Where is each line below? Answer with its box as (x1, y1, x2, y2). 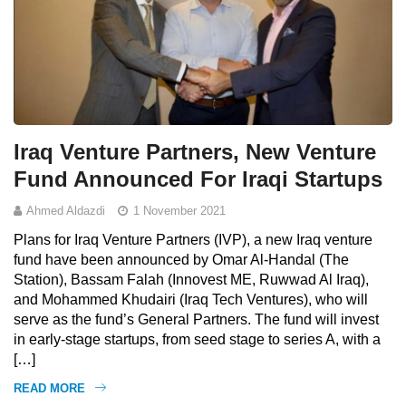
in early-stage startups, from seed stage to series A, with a (14, 332, 381, 348)
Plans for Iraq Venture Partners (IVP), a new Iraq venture (14, 232, 372, 248)
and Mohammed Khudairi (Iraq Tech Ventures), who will (14, 292, 368, 308)
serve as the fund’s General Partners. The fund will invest (14, 312, 379, 328)
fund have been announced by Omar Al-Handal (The (14, 252, 349, 268)
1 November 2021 (130, 204, 226, 218)
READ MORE (14, 382, 85, 396)
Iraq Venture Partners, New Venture (14, 140, 376, 165)
